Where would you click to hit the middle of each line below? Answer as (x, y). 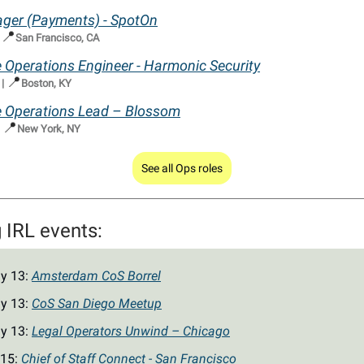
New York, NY (49, 129)
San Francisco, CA (57, 38)
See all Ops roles (182, 169)
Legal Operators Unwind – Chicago (131, 331)
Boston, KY (46, 84)
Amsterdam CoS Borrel (96, 276)
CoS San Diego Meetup (97, 304)
